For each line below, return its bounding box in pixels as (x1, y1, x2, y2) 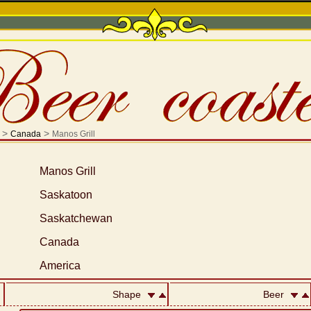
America (39, 260, 81, 271)
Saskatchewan (39, 212, 112, 224)
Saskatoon (39, 189, 92, 201)
